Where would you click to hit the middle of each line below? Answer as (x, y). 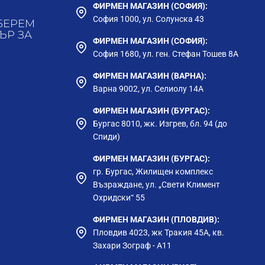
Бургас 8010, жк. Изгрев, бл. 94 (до (160, 124)
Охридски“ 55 (119, 198)
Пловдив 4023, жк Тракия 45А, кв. (159, 233)
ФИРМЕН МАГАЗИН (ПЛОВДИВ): (156, 220)
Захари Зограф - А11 (132, 246)
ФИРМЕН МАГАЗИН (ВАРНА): (150, 76)
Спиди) (106, 137)
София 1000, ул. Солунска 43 (148, 19)
